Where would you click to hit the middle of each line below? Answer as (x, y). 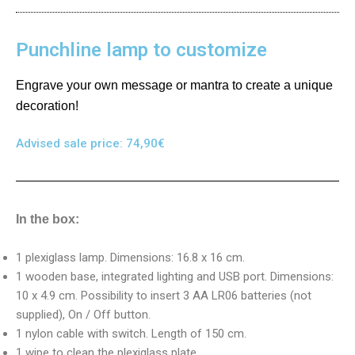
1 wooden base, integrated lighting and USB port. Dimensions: (175, 276)
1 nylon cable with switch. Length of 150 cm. (131, 333)
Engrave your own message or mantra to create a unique (174, 85)
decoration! (47, 105)
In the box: (49, 219)
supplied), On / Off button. (83, 314)
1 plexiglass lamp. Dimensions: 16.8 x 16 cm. (130, 257)
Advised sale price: (71, 144)
